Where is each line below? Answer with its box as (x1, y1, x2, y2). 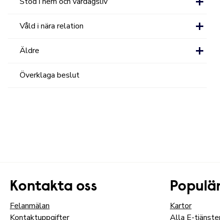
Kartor (170, 200, 192, 211)
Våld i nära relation (20, 21, 84, 31)
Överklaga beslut (20, 70, 80, 81)
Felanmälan (10, 200, 50, 211)
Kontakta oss (10, 180, 97, 194)
